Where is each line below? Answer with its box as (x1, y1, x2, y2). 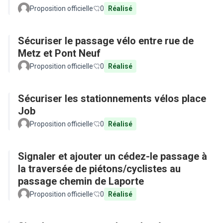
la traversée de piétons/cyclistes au (18, 163, 181, 175)
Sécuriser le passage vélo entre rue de (18, 35, 194, 47)
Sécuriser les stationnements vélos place (18, 93, 206, 105)
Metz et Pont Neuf (18, 47, 101, 59)
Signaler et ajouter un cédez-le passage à (18, 150, 207, 162)
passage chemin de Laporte (18, 175, 144, 187)
